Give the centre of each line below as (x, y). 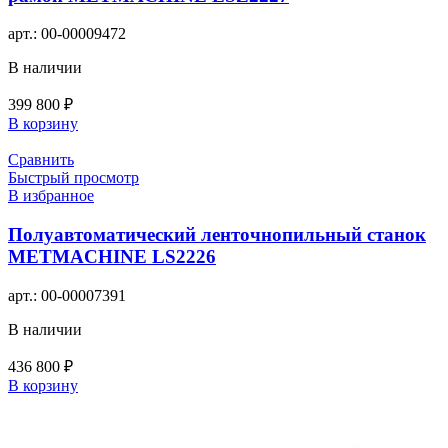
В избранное (51, 196)
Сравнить (41, 160)
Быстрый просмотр (73, 178)
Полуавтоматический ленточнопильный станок (217, 235)
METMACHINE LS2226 (112, 257)
